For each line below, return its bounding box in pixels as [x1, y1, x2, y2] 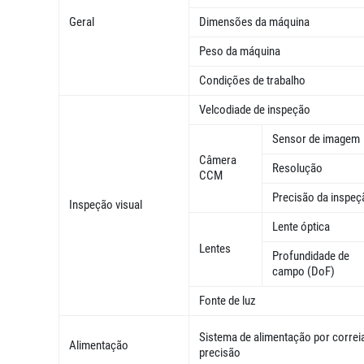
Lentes [199, 241, 231, 257]
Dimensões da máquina [199, 15, 312, 30]
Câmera [199, 153, 236, 168]
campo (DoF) [272, 264, 335, 279]
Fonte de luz [199, 293, 256, 309]
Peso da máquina [199, 44, 280, 59]
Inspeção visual [69, 197, 142, 213]
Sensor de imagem [272, 132, 360, 147]
